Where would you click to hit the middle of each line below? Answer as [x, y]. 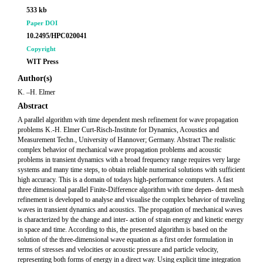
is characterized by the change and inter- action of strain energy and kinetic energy [131, 220]
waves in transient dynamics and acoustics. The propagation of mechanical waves [130, 210]
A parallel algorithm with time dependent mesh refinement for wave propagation [128, 120]
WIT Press [43, 62]
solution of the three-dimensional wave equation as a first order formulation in [125, 240]
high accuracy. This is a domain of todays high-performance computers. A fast [125, 180]
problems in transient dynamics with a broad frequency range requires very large [129, 160]
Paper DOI [42, 23]
